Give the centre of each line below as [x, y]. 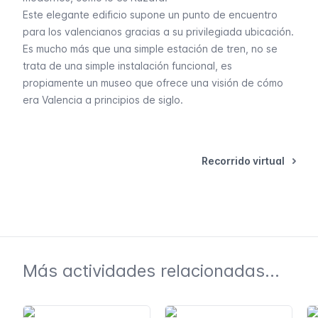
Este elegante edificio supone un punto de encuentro [150, 15]
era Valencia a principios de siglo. [103, 100]
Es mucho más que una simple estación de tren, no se [150, 49]
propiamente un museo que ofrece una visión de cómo [153, 83]
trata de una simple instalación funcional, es [127, 66]
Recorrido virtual [243, 161]
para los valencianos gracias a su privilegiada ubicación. [158, 32]
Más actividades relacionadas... [151, 271]
